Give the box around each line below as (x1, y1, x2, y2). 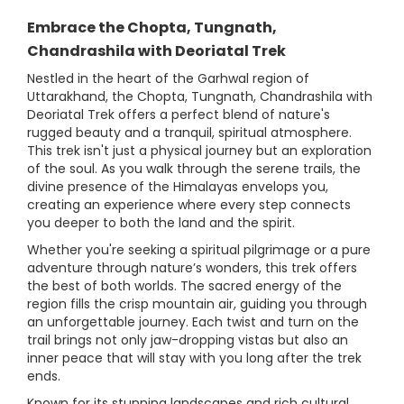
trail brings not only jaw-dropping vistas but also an (27, 331, 348, 349)
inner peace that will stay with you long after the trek (27, 349, 362, 367)
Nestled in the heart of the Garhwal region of (27, 69, 309, 87)
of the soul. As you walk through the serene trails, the (27, 160, 361, 178)
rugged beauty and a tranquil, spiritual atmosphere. (27, 124, 352, 142)
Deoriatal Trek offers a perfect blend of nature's (27, 106, 330, 124)
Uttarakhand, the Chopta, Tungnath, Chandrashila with (27, 87, 372, 106)
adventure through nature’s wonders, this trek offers (27, 259, 357, 277)
